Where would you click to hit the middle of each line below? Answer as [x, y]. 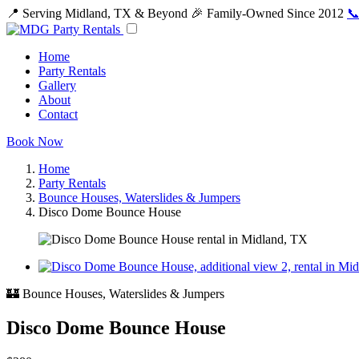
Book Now [35, 141]
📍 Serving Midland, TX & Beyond [97, 13]
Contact [58, 114]
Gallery [57, 85]
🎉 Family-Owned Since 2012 [267, 13]
